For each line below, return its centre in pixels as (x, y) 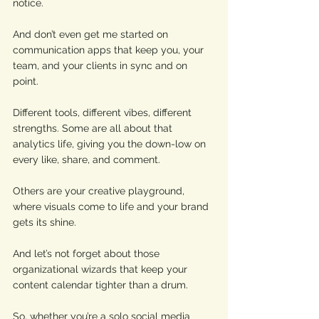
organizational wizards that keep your (101, 269)
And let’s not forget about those (88, 253)
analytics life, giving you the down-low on (111, 144)
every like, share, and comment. (88, 159)
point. (27, 81)
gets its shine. (46, 222)
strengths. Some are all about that (94, 128)
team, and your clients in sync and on (101, 66)
